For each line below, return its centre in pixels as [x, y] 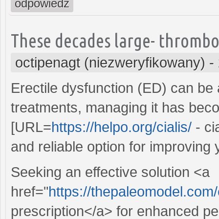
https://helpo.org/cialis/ [121, 127]
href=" [30, 191]
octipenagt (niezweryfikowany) [110, 62]
